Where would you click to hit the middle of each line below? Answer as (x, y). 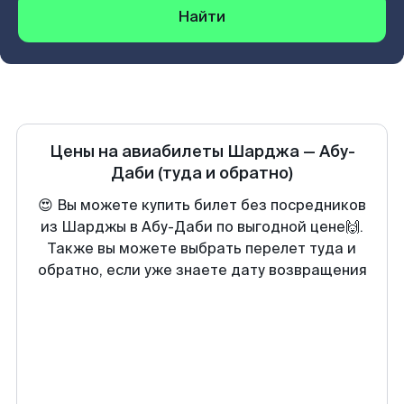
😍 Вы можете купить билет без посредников (202, 205)
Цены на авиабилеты (138, 151)
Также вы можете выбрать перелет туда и (202, 248)
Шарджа (263, 151)
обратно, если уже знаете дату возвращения (202, 270)
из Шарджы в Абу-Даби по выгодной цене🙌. (202, 227)
